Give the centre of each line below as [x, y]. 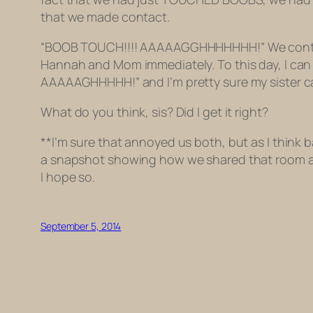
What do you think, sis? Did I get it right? [154, 112]
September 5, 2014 [81, 226]
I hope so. [68, 177]
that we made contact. [105, 17]
